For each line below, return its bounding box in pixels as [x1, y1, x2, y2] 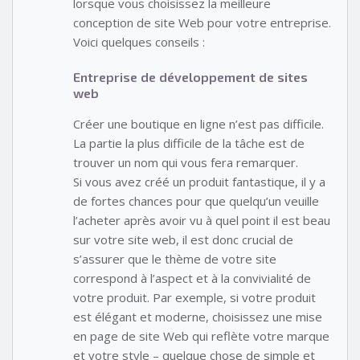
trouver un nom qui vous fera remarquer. [73, 154, 298, 171]
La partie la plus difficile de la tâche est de [73, 135, 305, 152]
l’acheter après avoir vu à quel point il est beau [73, 212, 330, 229]
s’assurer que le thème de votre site [73, 251, 276, 268]
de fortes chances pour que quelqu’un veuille [73, 193, 319, 210]
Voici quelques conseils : [73, 33, 205, 50]
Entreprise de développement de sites [73, 69, 308, 85]
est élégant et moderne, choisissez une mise [73, 309, 322, 325]
